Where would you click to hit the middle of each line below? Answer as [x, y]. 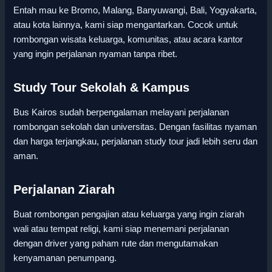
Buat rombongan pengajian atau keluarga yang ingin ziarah [129, 214]
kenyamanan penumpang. [65, 258]
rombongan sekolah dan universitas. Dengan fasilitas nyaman [135, 127]
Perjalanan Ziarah [64, 189]
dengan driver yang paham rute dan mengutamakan [116, 243]
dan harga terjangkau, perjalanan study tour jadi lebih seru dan [136, 141]
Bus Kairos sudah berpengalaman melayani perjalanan [121, 112]
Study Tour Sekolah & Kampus [102, 87]
